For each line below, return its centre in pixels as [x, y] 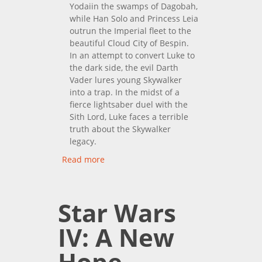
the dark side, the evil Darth [124, 67]
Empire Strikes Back [143, 171]
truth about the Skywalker [120, 129]
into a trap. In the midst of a [125, 92]
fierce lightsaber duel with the [129, 104]
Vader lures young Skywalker [126, 80]
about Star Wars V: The [149, 159]
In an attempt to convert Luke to [132, 55]
